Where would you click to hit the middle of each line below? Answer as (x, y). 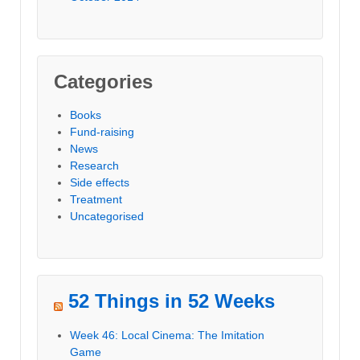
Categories (103, 82)
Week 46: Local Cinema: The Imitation (167, 335)
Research (94, 166)
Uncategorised (107, 217)
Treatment (96, 200)
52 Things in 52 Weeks (172, 301)
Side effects (100, 183)
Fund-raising (102, 132)
